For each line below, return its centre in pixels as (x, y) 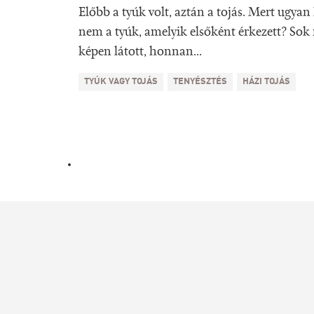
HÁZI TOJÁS (266, 82)
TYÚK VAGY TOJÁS (121, 82)
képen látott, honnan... (140, 53)
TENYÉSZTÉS (200, 82)
